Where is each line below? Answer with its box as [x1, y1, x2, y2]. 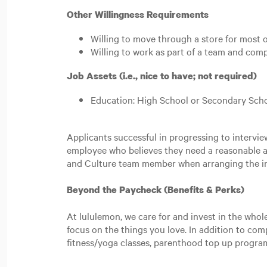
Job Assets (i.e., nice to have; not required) [67, 69, 259, 82]
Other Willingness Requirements [67, 8, 211, 21]
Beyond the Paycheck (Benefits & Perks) [67, 183, 247, 196]
